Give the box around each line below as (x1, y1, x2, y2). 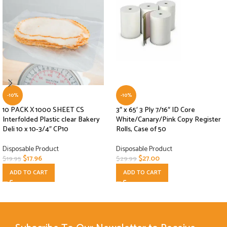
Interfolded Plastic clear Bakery (3, 114, 100, 126)
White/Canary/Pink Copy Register (116, 114, 221, 126)
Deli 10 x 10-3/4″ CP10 (3, 124, 68, 136)
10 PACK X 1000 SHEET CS (3, 104, 84, 117)
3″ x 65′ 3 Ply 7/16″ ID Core (116, 104, 195, 117)
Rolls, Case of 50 (116, 124, 166, 136)
